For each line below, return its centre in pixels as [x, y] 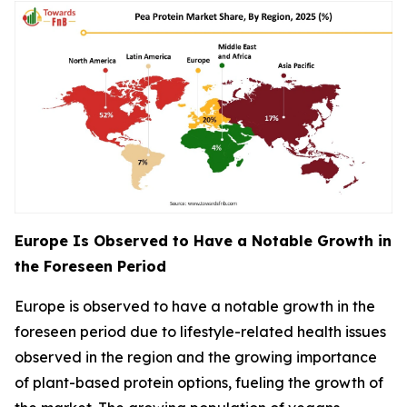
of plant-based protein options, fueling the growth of [199, 382]
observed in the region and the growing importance [196, 357]
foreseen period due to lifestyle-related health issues [200, 331]
